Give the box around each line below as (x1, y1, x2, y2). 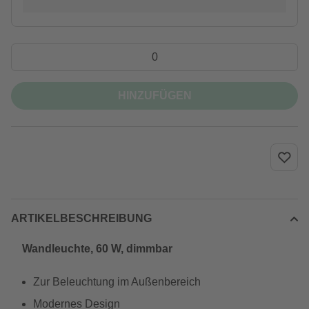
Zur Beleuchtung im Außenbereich (33, 276, 201, 288)
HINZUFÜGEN (117, 90, 192, 101)
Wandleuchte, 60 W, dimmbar (22, 243, 172, 255)
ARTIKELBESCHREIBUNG (11, 212, 152, 224)
